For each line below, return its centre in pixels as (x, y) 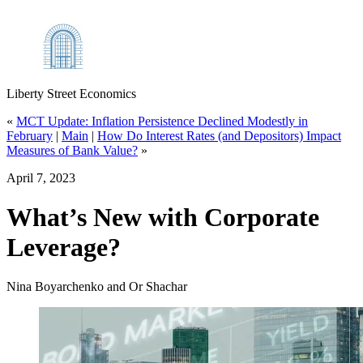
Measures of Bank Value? (72, 150)
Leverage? (64, 247)
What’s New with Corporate (163, 217)
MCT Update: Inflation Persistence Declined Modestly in (162, 121)
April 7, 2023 (41, 177)
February (30, 135)
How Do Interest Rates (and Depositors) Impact (219, 135)
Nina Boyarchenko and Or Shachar (97, 287)
